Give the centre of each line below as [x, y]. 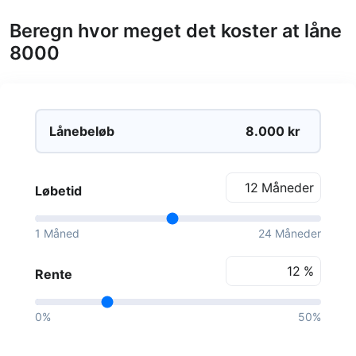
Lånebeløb [82, 131]
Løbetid [58, 190]
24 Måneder [290, 233]
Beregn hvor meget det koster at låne [176, 30]
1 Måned [57, 233]
